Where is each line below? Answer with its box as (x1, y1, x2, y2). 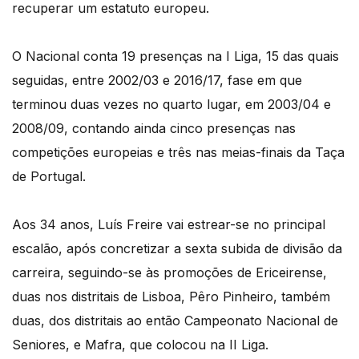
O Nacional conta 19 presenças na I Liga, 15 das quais (12, 48, 339, 65)
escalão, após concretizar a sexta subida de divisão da (12, 240, 342, 257)
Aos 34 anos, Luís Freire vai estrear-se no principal (12, 216, 325, 233)
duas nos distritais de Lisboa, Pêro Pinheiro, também (12, 288, 330, 305)
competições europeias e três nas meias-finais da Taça (12, 144, 345, 161)
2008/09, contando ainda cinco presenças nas (12, 120, 296, 137)
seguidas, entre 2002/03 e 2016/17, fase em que (12, 72, 302, 89)
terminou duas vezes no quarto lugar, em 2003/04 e (12, 96, 331, 113)
